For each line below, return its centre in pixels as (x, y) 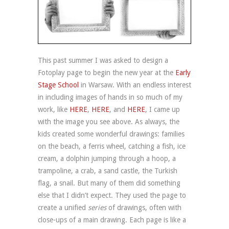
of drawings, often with (144, 207)
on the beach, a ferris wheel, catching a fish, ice (112, 146)
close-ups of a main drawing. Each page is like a (112, 220)
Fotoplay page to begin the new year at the (107, 72)
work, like (54, 109)
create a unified (63, 207)
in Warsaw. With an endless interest (135, 85)
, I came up (163, 109)
